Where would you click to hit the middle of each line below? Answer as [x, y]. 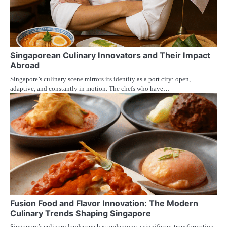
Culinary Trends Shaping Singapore [81, 213]
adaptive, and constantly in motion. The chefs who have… [90, 88]
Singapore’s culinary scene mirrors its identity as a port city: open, [100, 79]
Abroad [25, 65]
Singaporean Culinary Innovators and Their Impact [110, 55]
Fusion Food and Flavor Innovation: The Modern [104, 203]
